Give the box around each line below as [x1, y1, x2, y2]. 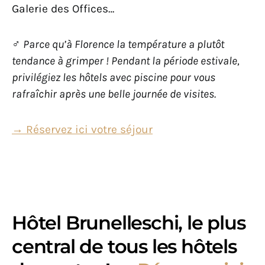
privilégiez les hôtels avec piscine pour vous [12, 70, 215, 85]
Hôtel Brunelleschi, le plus [12, 211, 245, 235]
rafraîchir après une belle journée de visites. [12, 87, 216, 101]
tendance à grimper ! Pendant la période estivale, [12, 54, 240, 68]
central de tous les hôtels [12, 235, 237, 258]
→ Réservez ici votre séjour [12, 122, 153, 137]
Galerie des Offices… [12, 2, 114, 16]
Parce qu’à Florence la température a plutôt [23, 37, 224, 51]
